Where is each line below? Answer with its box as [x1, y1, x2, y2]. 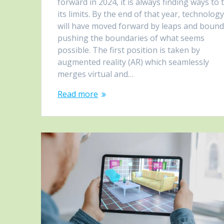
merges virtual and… [57, 68, 134, 80]
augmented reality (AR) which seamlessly [57, 56, 209, 68]
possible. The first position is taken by [57, 44, 200, 56]
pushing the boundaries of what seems [57, 32, 205, 44]
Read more [57, 88, 98, 100]
